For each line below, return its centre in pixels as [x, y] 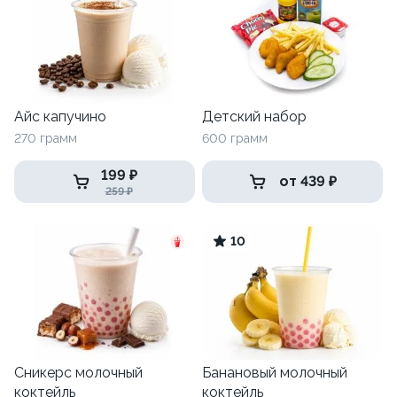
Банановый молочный [275, 373]
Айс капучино [60, 117]
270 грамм [46, 139]
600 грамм [235, 139]
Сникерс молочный [78, 373]
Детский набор [254, 117]
